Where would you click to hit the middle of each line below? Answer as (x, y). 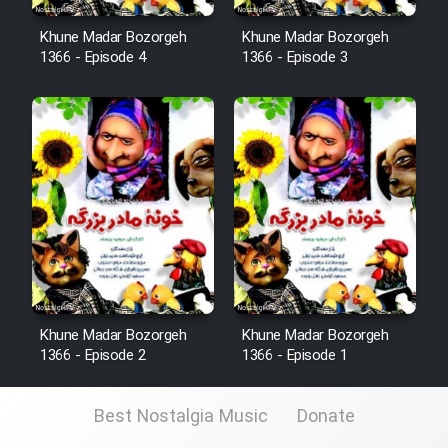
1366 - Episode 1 (294, 355)
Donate (325, 416)
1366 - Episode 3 (294, 57)
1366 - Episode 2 (92, 355)
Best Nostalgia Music (180, 416)
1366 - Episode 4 (92, 57)
